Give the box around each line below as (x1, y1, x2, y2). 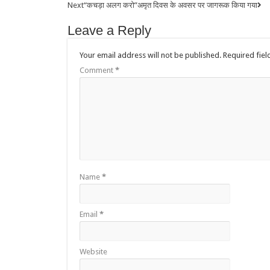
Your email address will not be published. (80, 51, 221, 60)
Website (80, 247, 107, 256)
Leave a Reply (67, 23, 151, 38)
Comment (80, 66, 115, 75)
